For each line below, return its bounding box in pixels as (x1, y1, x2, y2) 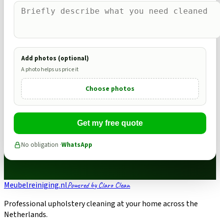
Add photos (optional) (21, 54, 89, 63)
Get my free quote (77, 118, 143, 127)
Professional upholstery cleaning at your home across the (4, 198, 198, 209)
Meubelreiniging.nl (4, 179, 67, 191)
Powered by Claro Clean (67, 180, 130, 190)
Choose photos (85, 83, 135, 93)
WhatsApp (61, 140, 92, 149)
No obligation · (21, 140, 61, 149)
